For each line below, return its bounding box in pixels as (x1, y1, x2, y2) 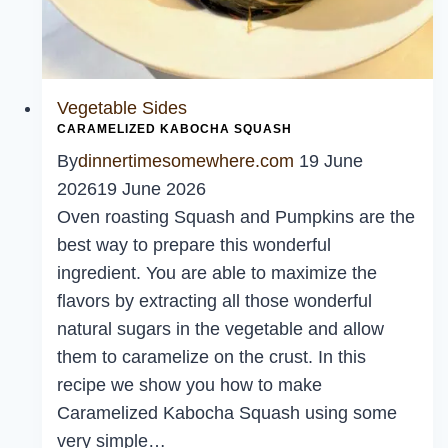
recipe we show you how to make (57, 375, 322, 396)
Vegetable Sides (57, 98, 187, 119)
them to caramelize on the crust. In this (57, 347, 366, 368)
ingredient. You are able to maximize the (57, 263, 377, 284)
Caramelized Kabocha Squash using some (57, 403, 397, 424)
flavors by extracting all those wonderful (57, 291, 372, 312)
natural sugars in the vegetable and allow (57, 319, 384, 340)
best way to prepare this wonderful (57, 235, 331, 256)
